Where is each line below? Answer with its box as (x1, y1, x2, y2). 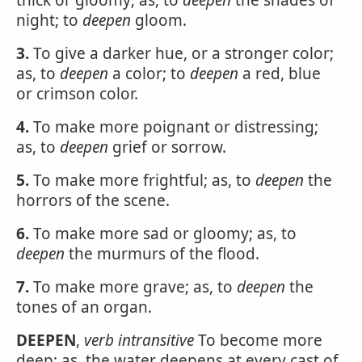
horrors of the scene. (16, 190, 170, 211)
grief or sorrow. (108, 137, 226, 158)
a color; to (108, 63, 190, 84)
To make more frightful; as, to (29, 170, 255, 191)
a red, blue (238, 63, 321, 84)
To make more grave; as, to (29, 276, 237, 297)
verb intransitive (84, 330, 194, 351)
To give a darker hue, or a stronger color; (29, 43, 334, 64)
